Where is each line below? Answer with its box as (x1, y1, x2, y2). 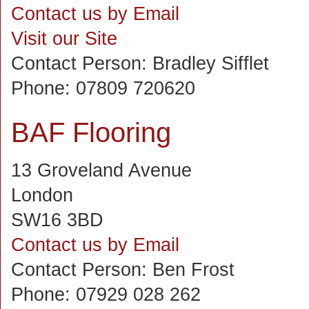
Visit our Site (11, 28, 117, 49)
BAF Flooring (11, 117, 171, 148)
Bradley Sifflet (152, 53, 269, 74)
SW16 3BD (11, 210, 103, 230)
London (11, 185, 73, 206)
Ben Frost (152, 259, 235, 280)
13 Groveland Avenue (11, 160, 192, 181)
